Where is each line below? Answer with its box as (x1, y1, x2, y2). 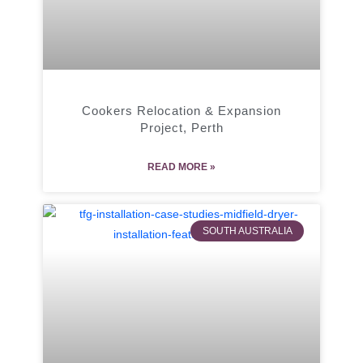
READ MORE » (147, 161, 216, 173)
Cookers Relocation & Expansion (82, 104, 281, 118)
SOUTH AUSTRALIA (202, 225, 293, 237)
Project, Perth (139, 121, 224, 135)
